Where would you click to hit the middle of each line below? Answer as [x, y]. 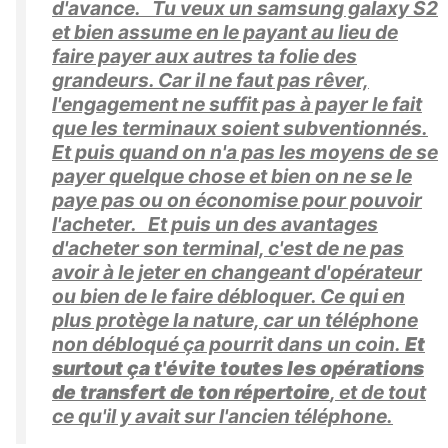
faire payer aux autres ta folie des [204, 56]
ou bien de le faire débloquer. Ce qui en [228, 296]
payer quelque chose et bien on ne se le [232, 176]
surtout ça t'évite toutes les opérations [238, 368]
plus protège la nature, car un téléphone [235, 320]
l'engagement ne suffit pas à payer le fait [237, 104]
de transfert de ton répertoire [191, 392]
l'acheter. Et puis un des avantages [215, 224]
